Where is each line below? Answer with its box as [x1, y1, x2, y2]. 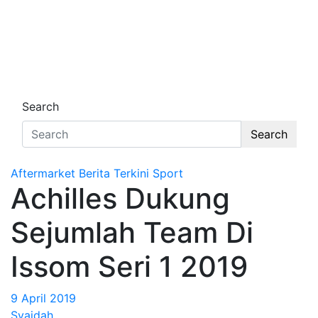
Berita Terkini [79, 166, 149, 180]
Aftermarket [11, 166, 75, 180]
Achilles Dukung [11, 181, 230, 216]
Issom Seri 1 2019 [11, 249, 248, 284]
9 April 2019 [11, 291, 76, 305]
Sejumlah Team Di [11, 215, 253, 250]
